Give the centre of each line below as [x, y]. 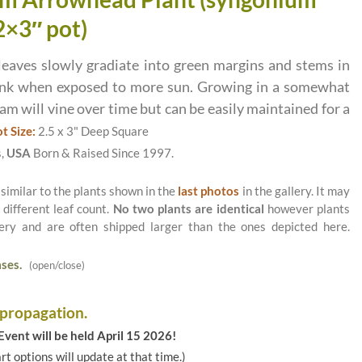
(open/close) [53, 265]
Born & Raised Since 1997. [102, 154]
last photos [209, 191]
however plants [307, 208]
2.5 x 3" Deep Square [92, 132]
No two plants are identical [188, 208]
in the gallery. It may [295, 191]
